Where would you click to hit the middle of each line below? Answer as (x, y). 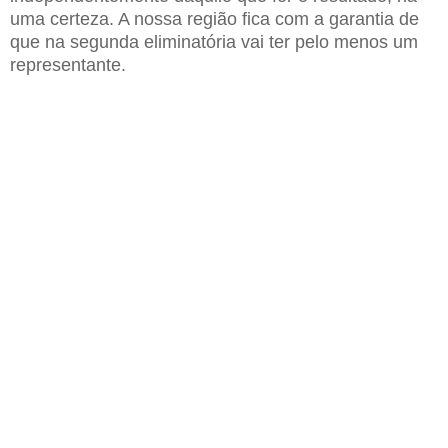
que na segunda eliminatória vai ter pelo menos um (214, 41)
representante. (70, 64)
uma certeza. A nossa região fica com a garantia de (214, 18)
